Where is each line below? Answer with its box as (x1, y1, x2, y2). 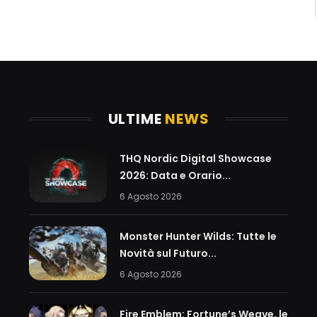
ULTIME (108, 108, 166, 129)
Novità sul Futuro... (119, 246, 217, 260)
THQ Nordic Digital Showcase (119, 151, 272, 166)
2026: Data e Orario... (119, 168, 231, 183)
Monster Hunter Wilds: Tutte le (119, 229, 277, 243)
